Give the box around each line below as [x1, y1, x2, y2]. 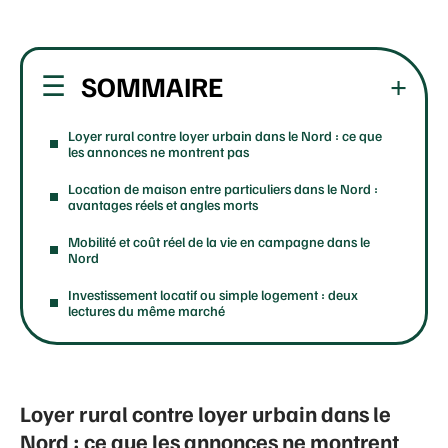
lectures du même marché [68, 301, 225, 319]
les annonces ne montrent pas [68, 142, 249, 160]
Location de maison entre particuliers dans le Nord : [68, 179, 378, 197]
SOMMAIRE [81, 67, 223, 103]
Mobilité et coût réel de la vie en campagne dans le [68, 232, 370, 250]
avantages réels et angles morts [68, 195, 258, 213]
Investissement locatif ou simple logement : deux [68, 285, 358, 303]
